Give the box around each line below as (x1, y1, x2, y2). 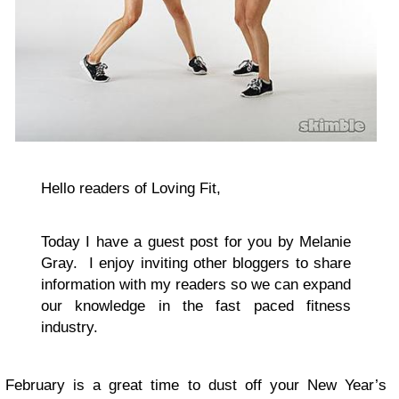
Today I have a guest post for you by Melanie (41, 232, 351, 250)
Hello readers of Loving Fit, (41, 179, 221, 197)
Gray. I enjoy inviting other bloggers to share (41, 254, 351, 272)
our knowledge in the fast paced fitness (41, 297, 351, 314)
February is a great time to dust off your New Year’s (5, 376, 387, 394)
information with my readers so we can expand (41, 275, 351, 293)
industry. (41, 318, 98, 336)
